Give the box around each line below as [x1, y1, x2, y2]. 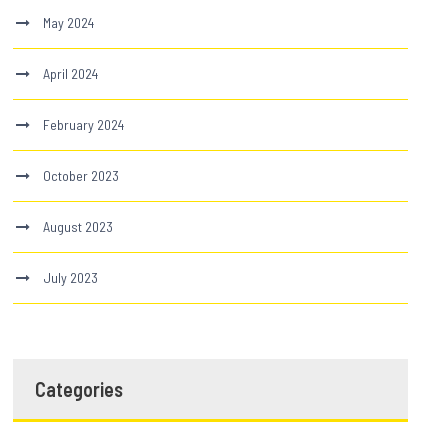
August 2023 [43, 217, 114, 235]
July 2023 [43, 268, 99, 286]
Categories [35, 376, 124, 401]
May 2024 [43, 13, 95, 31]
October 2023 [43, 166, 120, 184]
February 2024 [43, 115, 125, 133]
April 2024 [43, 64, 99, 82]
